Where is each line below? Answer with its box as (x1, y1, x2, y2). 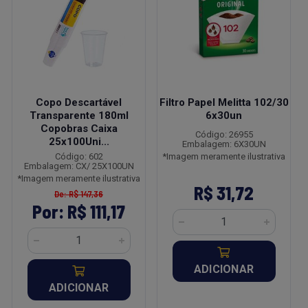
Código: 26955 (195, 129, 253, 140)
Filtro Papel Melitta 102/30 (159, 96, 289, 109)
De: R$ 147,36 (54, 188, 103, 199)
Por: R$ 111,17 (32, 201, 125, 222)
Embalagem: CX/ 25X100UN (23, 161, 134, 171)
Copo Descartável (36, 96, 122, 109)
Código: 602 (54, 151, 103, 162)
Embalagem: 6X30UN (181, 139, 266, 149)
